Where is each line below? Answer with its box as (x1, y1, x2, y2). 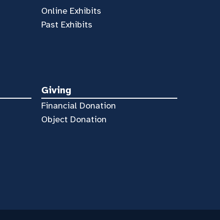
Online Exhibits (41, 5, 102, 16)
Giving (41, 83, 72, 96)
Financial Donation (41, 100, 116, 111)
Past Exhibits (41, 19, 93, 30)
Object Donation (41, 114, 107, 125)
